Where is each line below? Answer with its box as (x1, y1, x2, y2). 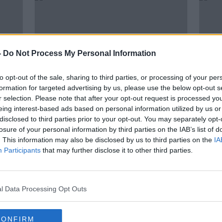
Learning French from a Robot (35, 118, 171, 128)
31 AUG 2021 (35, 142, 75, 149)
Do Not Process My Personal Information (3, 49, 156, 57)
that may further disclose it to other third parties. (41, 146, 193, 154)
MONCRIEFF (35, 131, 72, 138)
